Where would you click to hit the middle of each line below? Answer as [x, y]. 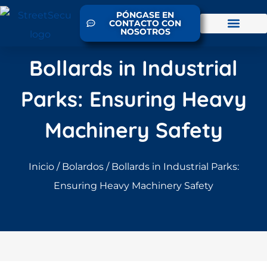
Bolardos [83, 167]
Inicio [41, 167]
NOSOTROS [145, 32]
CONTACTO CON [145, 23]
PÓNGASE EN [145, 15]
